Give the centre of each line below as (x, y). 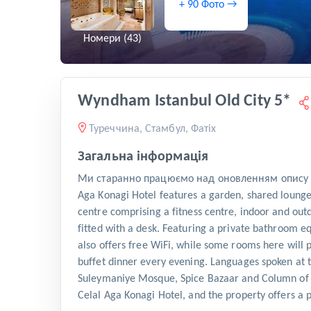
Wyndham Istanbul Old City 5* (185, 102)
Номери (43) (112, 39)
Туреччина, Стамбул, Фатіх (153, 129)
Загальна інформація (143, 157)
